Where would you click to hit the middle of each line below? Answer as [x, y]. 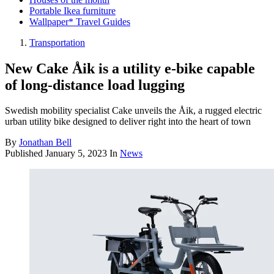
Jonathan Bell [45, 143]
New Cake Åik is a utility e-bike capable [130, 68]
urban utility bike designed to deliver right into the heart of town [128, 122]
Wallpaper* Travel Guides [80, 21]
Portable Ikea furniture [72, 10]
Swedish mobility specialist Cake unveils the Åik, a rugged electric [133, 111]
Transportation [57, 42]
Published [25, 154]
